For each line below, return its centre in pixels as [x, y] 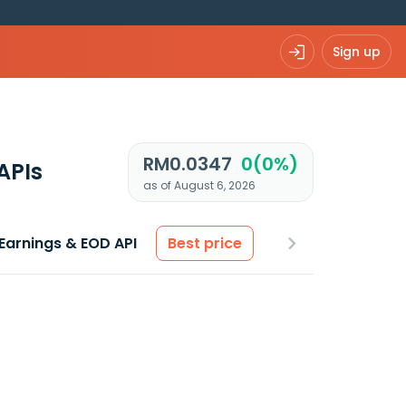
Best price [205, 243]
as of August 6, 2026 [199, 185]
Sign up [357, 51]
